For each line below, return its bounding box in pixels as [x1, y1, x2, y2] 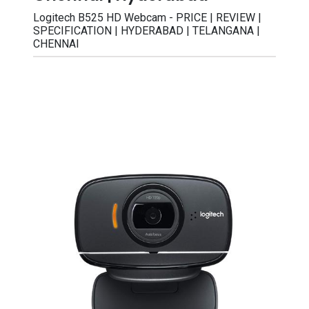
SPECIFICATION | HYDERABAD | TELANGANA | [33, 24, 260, 37]
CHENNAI [33, 37, 79, 50]
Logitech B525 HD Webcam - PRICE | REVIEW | [33, 11, 261, 24]
